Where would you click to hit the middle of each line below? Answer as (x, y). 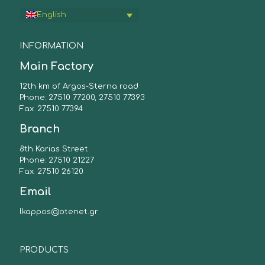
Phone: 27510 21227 (57, 160)
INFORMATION (51, 46)
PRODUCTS (44, 250)
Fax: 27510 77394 (51, 109)
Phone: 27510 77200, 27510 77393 (82, 97)
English (51, 14)
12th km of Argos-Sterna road (79, 86)
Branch (40, 129)
